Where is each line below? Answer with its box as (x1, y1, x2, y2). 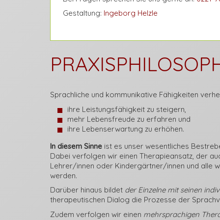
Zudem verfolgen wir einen (50, 209, 143, 219)
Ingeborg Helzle (104, 8, 158, 18)
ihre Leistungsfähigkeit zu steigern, (67, 104, 186, 114)
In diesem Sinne (50, 141, 102, 151)
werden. (50, 170, 77, 180)
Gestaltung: (63, 8, 104, 18)
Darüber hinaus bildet (50, 185, 125, 194)
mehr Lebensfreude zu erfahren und (67, 114, 191, 124)
